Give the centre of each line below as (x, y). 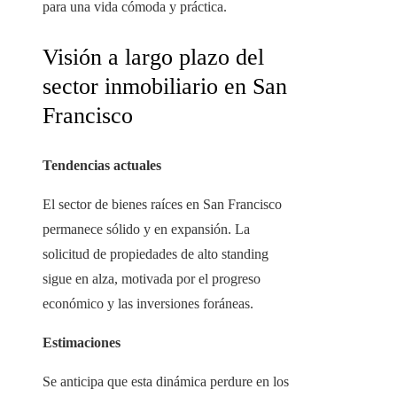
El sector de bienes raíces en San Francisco (162, 205)
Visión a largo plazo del (153, 58)
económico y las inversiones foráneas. (148, 304)
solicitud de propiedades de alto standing (156, 254)
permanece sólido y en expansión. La (146, 230)
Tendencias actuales (102, 166)
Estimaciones (82, 343)
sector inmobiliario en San (165, 87)
